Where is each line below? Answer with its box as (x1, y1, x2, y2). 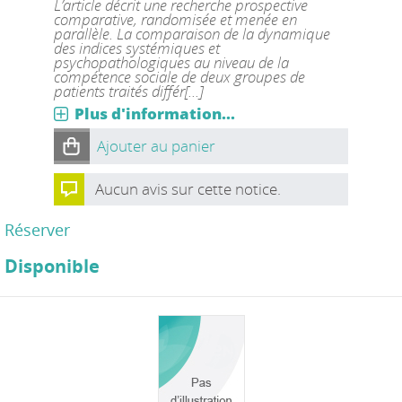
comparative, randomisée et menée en (53, 8, 297, 30)
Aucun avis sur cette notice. (94, 178, 281, 199)
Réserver (4, 218, 70, 240)
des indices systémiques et (53, 37, 220, 58)
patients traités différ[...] (53, 80, 203, 101)
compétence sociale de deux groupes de (53, 66, 305, 87)
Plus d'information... (74, 102, 235, 124)
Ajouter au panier (96, 135, 215, 156)
